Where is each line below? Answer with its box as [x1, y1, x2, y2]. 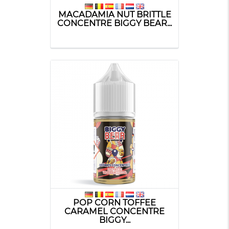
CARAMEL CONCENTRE [64, 205, 165, 216]
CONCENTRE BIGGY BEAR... [57, 17, 172, 28]
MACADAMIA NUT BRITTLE [58, 9, 171, 19]
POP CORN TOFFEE [73, 197, 156, 208]
